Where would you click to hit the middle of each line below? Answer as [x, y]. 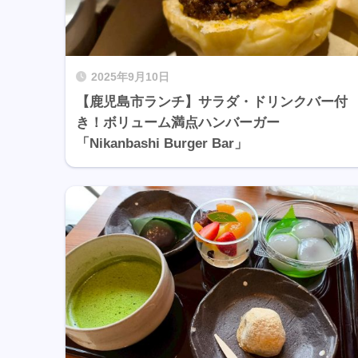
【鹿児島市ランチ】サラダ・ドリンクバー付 [212, 102]
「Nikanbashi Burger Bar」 [162, 144]
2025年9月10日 [130, 78]
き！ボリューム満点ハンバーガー [178, 123]
